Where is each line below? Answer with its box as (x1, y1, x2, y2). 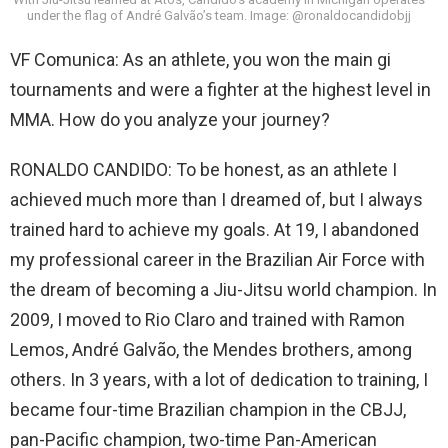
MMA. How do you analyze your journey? (10, 109, 330, 131)
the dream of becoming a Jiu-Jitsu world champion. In (10, 279, 437, 301)
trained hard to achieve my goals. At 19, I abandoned (10, 219, 419, 241)
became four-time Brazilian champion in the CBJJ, (10, 399, 406, 421)
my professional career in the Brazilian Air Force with (10, 249, 425, 271)
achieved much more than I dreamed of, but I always (10, 189, 423, 211)
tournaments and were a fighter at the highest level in (10, 79, 431, 101)
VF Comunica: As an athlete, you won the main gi (10, 49, 391, 71)
